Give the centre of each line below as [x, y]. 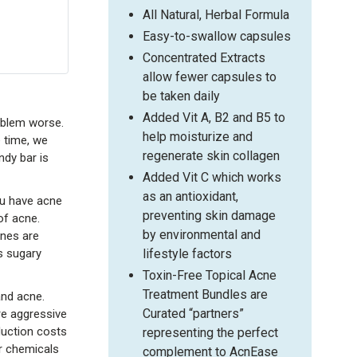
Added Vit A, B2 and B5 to [214, 117]
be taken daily [181, 96]
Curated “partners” [193, 313]
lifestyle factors [187, 253]
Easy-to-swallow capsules [216, 36]
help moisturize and [197, 136]
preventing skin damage [209, 215]
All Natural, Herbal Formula [216, 14]
